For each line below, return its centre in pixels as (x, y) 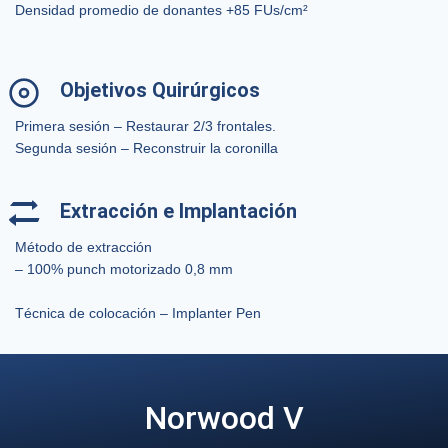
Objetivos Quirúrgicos (160, 90)
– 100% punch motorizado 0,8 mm (124, 269)
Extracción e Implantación (178, 211)
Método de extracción (83, 247)
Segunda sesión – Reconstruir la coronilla (146, 148)
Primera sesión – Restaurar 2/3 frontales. (145, 126)
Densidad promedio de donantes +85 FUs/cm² (161, 10)
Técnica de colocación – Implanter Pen (138, 313)
